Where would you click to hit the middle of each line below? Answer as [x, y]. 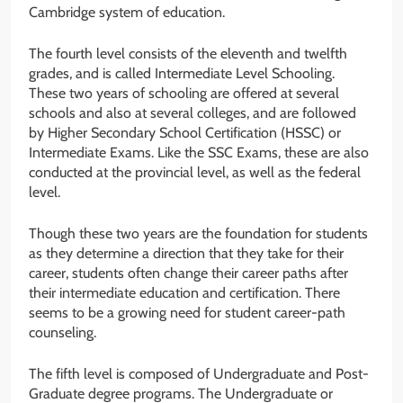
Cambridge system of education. [127, 13]
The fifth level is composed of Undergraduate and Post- [199, 374]
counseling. [63, 333]
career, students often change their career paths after [188, 273]
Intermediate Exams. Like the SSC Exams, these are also [199, 153]
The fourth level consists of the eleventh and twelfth [188, 54]
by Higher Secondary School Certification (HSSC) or [185, 133]
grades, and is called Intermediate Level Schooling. [182, 74]
